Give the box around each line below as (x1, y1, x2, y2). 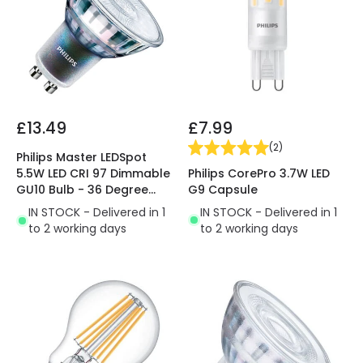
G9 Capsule (188, 181, 258, 198)
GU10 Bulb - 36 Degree (16, 181, 148, 199)
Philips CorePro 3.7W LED (188, 164, 330, 181)
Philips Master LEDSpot (16, 149, 147, 166)
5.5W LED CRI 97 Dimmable (16, 165, 170, 182)
